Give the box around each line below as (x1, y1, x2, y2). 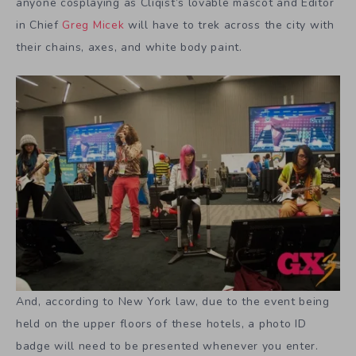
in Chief (16, 17, 63, 33)
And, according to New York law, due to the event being (16, 293, 330, 309)
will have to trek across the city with (124, 17, 335, 33)
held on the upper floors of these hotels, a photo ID (16, 315, 307, 331)
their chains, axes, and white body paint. (16, 39, 242, 55)
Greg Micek (62, 17, 125, 33)
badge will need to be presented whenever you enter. (16, 338, 319, 354)
